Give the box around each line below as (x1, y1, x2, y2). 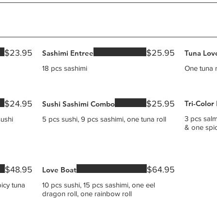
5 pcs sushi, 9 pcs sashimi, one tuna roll (42, 115, 167, 123)
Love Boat (42, 165, 77, 174)
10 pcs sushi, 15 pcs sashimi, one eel (42, 181, 155, 189)
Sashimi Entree (42, 48, 94, 58)
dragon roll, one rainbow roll (42, 189, 132, 198)
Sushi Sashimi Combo (42, 99, 115, 108)
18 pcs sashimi (42, 64, 88, 72)
